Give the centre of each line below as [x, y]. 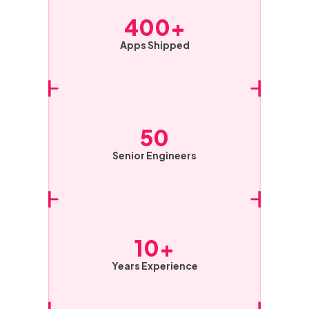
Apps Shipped [154, 44]
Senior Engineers [154, 155]
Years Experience [154, 265]
